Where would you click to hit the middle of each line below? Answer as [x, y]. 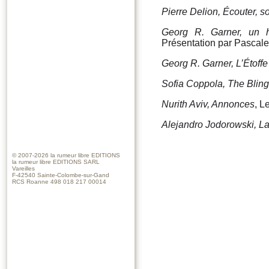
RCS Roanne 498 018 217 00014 [59, 182]
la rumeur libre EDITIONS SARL [56, 162]
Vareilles [23, 169]
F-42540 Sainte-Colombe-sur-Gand [61, 175]
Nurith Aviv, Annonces [208, 104]
